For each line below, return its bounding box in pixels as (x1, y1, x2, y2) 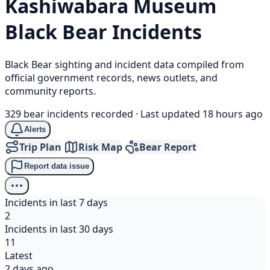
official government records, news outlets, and (5, 71, 218, 84)
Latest (5, 248, 33, 262)
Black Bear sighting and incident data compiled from (5, 57, 244, 71)
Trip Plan (19, 140, 61, 154)
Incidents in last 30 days (5, 222, 113, 236)
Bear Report (139, 140, 196, 154)
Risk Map (78, 140, 122, 154)
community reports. (5, 84, 96, 98)
